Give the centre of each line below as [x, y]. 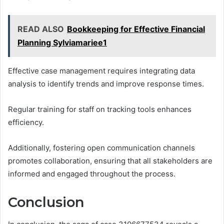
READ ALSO [41, 29]
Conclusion [46, 202]
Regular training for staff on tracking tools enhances [100, 109]
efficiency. [26, 122]
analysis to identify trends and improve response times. [106, 83]
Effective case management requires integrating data [101, 70]
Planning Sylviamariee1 [62, 42]
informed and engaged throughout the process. [92, 173]
